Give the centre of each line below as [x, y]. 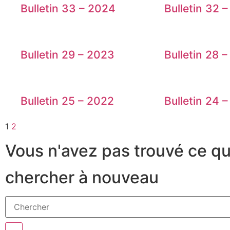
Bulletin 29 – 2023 [68, 55]
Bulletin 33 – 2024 [68, 9]
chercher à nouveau [82, 178]
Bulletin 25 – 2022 [67, 101]
